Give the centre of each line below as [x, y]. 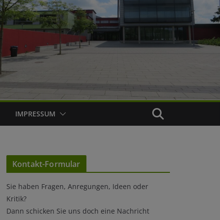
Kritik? [16, 199]
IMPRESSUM [35, 114]
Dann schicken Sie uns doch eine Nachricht [78, 211]
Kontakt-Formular [46, 164]
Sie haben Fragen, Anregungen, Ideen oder [77, 187]
